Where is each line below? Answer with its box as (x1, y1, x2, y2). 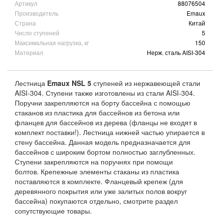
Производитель (15, 8, 58, 17)
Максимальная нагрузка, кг (15, 38, 89, 47)
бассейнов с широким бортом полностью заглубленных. (15, 146, 195, 157)
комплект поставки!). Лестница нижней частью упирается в (15, 127, 205, 137)
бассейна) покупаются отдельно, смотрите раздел (15, 195, 178, 206)
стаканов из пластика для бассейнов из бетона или (15, 107, 180, 117)
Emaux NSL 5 (45, 78, 93, 88)
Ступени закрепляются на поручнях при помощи (15, 156, 173, 166)
